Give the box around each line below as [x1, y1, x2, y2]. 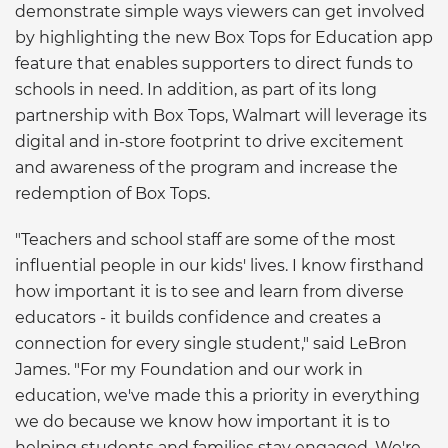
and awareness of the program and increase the [15, 157, 398, 177]
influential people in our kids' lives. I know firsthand [15, 255, 424, 275]
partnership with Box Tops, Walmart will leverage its [15, 105, 427, 125]
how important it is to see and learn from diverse [15, 281, 404, 301]
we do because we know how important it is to [15, 411, 390, 431]
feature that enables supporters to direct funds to [15, 53, 413, 73]
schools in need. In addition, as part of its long [15, 79, 377, 99]
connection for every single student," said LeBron [15, 333, 407, 353]
